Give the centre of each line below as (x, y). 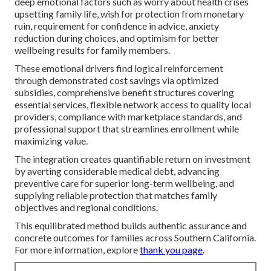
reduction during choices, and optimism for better (117, 38)
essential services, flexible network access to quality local (133, 104)
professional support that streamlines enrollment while (127, 128)
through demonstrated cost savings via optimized (116, 80)
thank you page (171, 249)
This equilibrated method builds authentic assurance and (131, 225)
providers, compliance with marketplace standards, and (128, 116)
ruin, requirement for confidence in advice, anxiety (117, 25)
